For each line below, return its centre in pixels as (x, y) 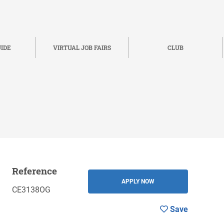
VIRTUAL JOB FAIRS (82, 47)
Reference (34, 171)
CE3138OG (31, 190)
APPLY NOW (138, 182)
